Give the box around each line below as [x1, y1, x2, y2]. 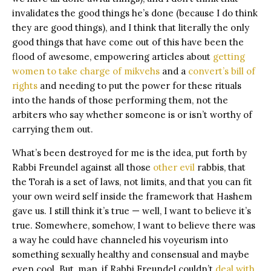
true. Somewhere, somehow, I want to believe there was [12, 219, 255, 231]
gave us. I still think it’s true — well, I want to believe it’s [12, 204, 251, 217]
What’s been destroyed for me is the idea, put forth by [12, 146, 247, 158]
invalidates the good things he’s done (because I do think [12, 7, 258, 19]
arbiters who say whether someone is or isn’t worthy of [12, 108, 252, 120]
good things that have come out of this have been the [12, 36, 244, 48]
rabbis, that [195, 161, 246, 173]
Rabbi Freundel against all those [12, 161, 153, 173]
